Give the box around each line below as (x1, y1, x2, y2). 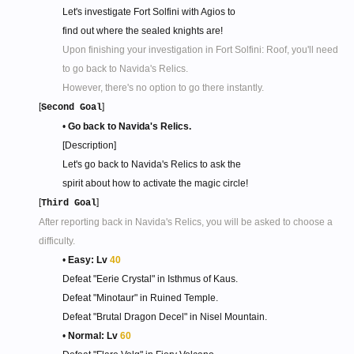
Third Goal (41, 198, 96, 209)
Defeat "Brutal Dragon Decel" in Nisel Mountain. (62, 311, 267, 322)
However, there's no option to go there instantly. (62, 82, 264, 93)
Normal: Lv (68, 330, 120, 341)
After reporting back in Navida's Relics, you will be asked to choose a (39, 217, 333, 228)
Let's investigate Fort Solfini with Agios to (62, 6, 235, 17)
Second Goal (41, 102, 102, 113)
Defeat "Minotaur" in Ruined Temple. (62, 292, 218, 303)
